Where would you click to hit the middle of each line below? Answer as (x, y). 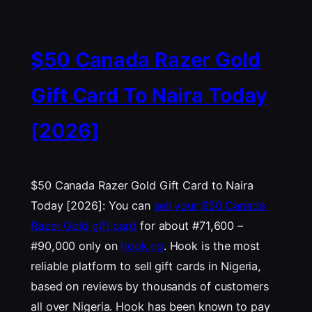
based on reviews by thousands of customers (150, 287)
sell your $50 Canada (209, 206)
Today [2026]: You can (92, 206)
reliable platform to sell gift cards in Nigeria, (146, 266)
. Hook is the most (211, 246)
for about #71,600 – (190, 226)
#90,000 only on (76, 246)
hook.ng (142, 246)
